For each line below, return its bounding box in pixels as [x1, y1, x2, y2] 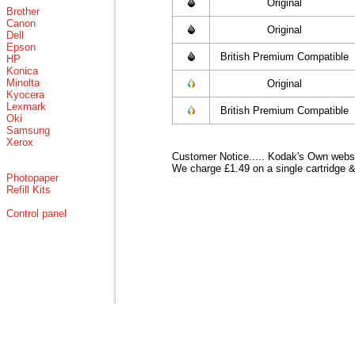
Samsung [6, 124, 50, 136]
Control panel [6, 208, 67, 219]
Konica [6, 65, 38, 77]
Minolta [6, 77, 40, 89]
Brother [6, 6, 40, 17]
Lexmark [6, 101, 46, 113]
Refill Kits [6, 184, 51, 196]
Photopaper [6, 172, 59, 184]
